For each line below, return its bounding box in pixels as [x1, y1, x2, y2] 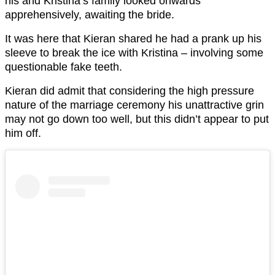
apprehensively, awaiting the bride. [5, 8, 174, 21]
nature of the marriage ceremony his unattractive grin [5, 98, 264, 111]
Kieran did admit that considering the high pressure [5, 84, 254, 97]
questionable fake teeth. [5, 60, 122, 73]
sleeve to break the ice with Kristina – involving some [5, 46, 263, 59]
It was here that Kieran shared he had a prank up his [5, 32, 261, 45]
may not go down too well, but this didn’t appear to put [5, 112, 269, 125]
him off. [5, 126, 41, 139]
